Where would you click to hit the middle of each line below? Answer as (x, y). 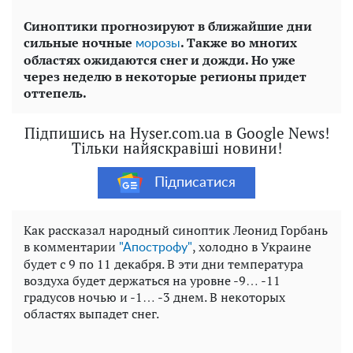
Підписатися (195, 182)
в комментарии (71, 247)
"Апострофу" (156, 248)
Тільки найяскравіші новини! (176, 148)
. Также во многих (239, 43)
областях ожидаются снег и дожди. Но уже (160, 60)
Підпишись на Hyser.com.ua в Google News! (176, 133)
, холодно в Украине (252, 247)
